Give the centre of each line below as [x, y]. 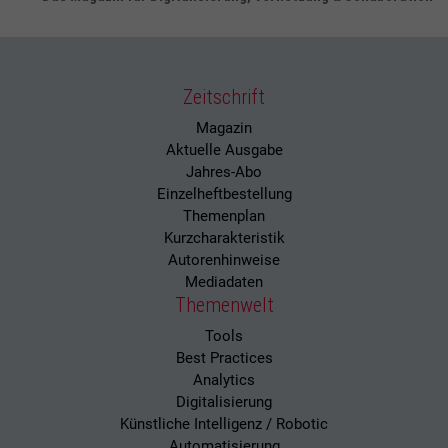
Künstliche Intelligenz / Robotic [224, 423]
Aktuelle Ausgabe [224, 149]
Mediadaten [224, 281]
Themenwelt [224, 304]
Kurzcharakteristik [224, 237]
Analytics [224, 379]
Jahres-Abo [224, 171]
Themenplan [224, 215]
